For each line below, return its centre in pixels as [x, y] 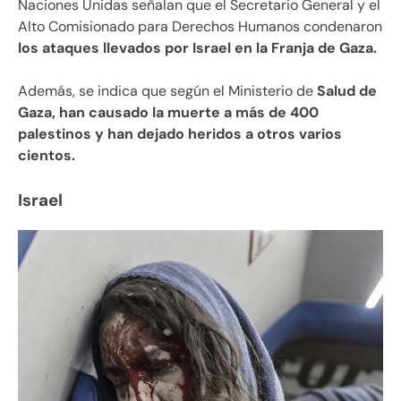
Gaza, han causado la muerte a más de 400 [168, 112]
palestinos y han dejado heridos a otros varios [180, 133]
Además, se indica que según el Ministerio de [166, 90]
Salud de [345, 90]
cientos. [47, 155]
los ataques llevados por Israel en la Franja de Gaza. [197, 47]
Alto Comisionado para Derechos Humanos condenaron [200, 26]
